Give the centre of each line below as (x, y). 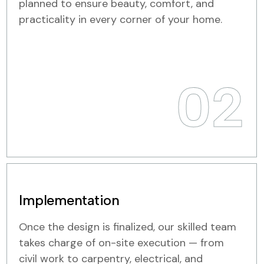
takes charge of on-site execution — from (121, 243)
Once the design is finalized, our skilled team (128, 227)
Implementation (69, 200)
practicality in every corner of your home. (121, 19)
